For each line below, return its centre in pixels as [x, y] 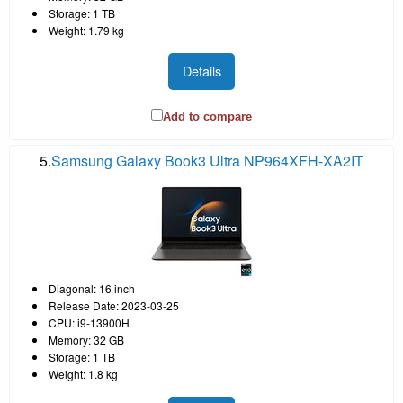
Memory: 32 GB [86, 339]
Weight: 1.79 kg [86, 31]
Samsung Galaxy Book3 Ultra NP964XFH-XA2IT [207, 160]
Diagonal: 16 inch [92, 288]
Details [201, 71]
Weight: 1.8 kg [83, 373]
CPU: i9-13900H [89, 322]
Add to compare [207, 116]
